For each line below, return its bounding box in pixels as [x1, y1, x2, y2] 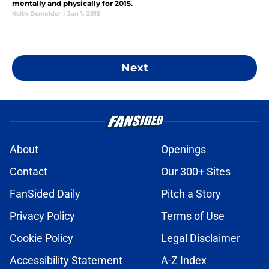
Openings [161, 142, 206, 156]
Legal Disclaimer [161, 231, 240, 244]
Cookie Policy [10, 231, 73, 244]
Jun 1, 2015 [67, 9, 100, 17]
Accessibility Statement [10, 253, 122, 267]
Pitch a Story [161, 187, 221, 200]
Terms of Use [161, 209, 225, 222]
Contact [10, 165, 47, 178]
